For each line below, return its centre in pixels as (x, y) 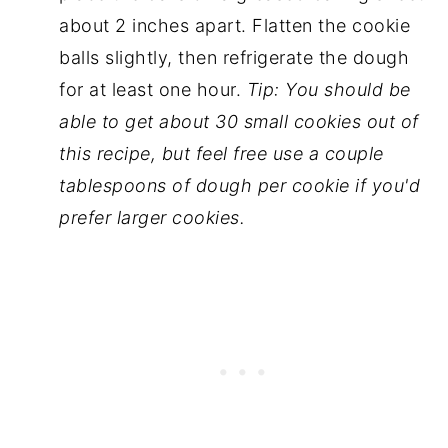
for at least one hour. (153, 89)
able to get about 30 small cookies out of (239, 121)
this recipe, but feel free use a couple (221, 153)
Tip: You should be (328, 89)
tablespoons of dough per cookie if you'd (240, 185)
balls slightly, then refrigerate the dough (234, 57)
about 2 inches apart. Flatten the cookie (235, 25)
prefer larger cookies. (152, 217)
